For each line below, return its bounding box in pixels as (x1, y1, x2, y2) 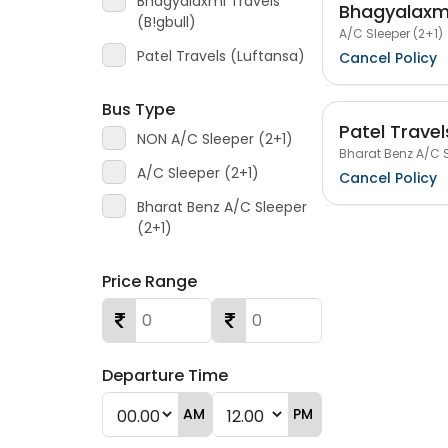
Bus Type (102, 98, 175, 121)
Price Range (102, 270, 197, 293)
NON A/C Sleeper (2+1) (137, 129, 293, 149)
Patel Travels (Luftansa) (137, 46, 305, 66)
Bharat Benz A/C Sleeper (137, 197, 307, 217)
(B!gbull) (137, 12, 196, 32)
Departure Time (102, 364, 228, 387)
